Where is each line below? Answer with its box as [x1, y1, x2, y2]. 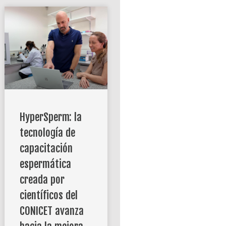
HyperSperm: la [19, 110, 82, 124]
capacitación [19, 141, 73, 155]
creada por [19, 173, 65, 186]
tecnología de [19, 126, 75, 139]
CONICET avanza [19, 204, 84, 217]
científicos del [19, 188, 78, 202]
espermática [19, 157, 71, 171]
